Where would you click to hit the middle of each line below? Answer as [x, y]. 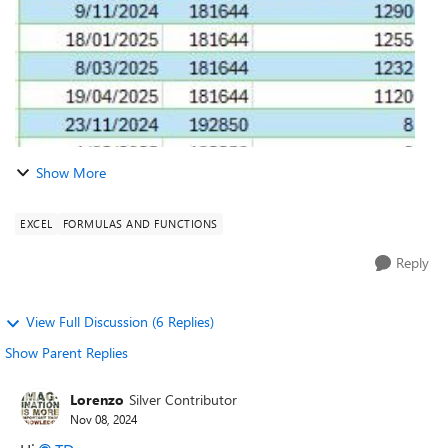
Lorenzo [97, 399]
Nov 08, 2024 [103, 418]
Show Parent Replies [66, 352]
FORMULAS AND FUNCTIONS [140, 223]
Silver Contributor [183, 399]
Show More [71, 172]
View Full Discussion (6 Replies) [120, 321]
